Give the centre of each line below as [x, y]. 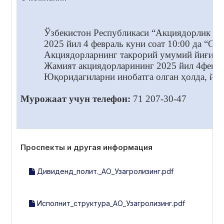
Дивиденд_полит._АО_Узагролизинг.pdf [104, 171]
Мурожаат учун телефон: [75, 98]
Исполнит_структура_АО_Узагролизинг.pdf [110, 203]
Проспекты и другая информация [86, 147]
